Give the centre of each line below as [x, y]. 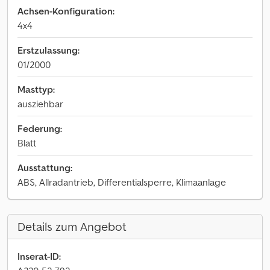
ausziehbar [40, 104]
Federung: [40, 128]
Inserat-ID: [39, 256]
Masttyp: [36, 89]
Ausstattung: [45, 168]
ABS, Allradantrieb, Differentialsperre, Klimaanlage [122, 182]
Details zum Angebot [72, 227]
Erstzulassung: [49, 50]
